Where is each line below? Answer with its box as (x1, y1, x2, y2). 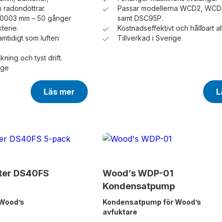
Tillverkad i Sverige (117, 34, 181, 43)
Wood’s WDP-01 (102, 168, 173, 179)
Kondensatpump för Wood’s (102, 198, 201, 207)
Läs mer (43, 87, 75, 97)
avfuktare (102, 208, 137, 217)
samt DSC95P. (117, 14, 163, 23)
